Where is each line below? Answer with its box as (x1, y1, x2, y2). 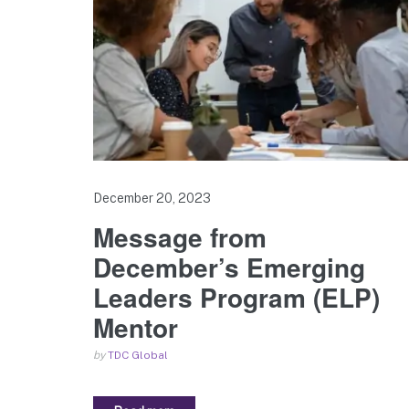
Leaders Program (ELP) (93, 278, 380, 316)
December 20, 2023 (93, 190, 211, 205)
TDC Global (108, 348, 168, 362)
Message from (93, 217, 267, 256)
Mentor (93, 308, 178, 346)
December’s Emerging (93, 247, 365, 286)
